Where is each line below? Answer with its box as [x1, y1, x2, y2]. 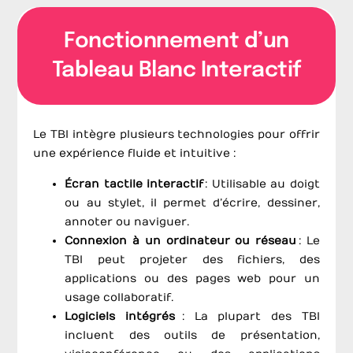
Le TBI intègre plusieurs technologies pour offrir [33, 128, 320, 142]
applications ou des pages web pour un [65, 271, 320, 285]
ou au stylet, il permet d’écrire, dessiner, [65, 195, 320, 210]
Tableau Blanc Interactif [51, 60, 302, 82]
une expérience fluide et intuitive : [33, 147, 236, 161]
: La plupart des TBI [175, 309, 320, 323]
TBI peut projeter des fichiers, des [65, 252, 320, 266]
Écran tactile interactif [65, 176, 204, 191]
